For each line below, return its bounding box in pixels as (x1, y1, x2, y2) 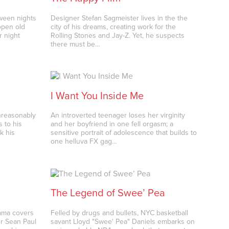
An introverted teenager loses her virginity (51, 111, 186, 120)
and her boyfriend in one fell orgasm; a (51, 120, 174, 129)
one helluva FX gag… (51, 137, 118, 146)
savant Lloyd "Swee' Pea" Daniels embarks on (51, 217, 195, 226)
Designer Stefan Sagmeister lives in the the (51, 13, 188, 22)
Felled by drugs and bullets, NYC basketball (51, 208, 189, 217)
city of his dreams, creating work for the (51, 22, 176, 31)
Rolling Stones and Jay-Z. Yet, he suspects (51, 31, 185, 40)
